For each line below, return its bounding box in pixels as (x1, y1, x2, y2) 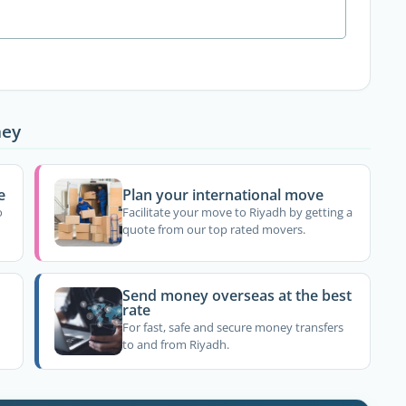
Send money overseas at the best (122, 285, 353, 306)
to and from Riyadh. (122, 336, 230, 353)
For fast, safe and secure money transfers (122, 319, 344, 336)
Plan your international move (122, 184, 324, 205)
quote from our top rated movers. (122, 221, 306, 238)
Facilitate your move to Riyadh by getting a (122, 204, 353, 221)
